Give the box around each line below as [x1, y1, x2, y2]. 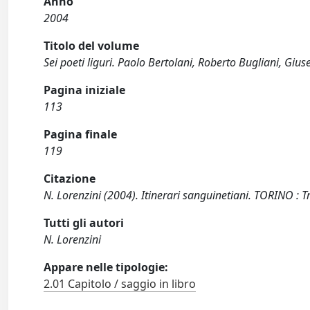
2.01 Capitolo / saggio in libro [44, 276, 197, 291]
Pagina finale [44, 127, 118, 142]
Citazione [44, 171, 96, 186]
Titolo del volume [44, 38, 140, 53]
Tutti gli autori [44, 215, 125, 230]
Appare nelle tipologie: [44, 259, 169, 275]
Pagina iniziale [44, 82, 126, 98]
